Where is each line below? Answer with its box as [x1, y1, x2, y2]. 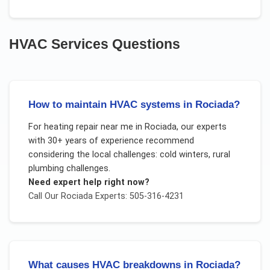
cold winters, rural [159, 149, 230, 160]
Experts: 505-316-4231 [92, 191, 184, 202]
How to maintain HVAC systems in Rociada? [28, 98, 240, 110]
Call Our [28, 191, 61, 202]
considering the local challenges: [28, 149, 160, 160]
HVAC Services [9, 36, 109, 52]
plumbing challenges [28, 163, 108, 174]
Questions [108, 36, 181, 52]
